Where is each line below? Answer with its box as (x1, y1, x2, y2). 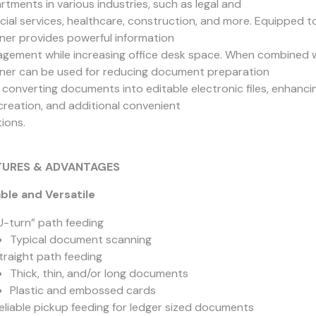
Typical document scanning (9, 232, 152, 247)
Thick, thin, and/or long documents (9, 266, 188, 281)
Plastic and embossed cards (9, 283, 156, 298)
